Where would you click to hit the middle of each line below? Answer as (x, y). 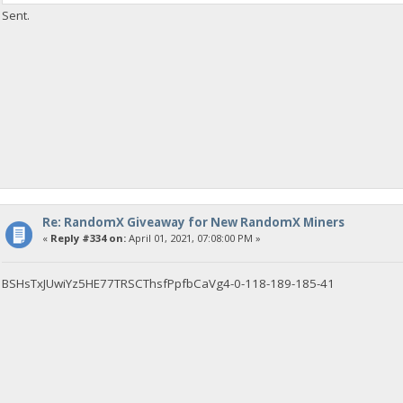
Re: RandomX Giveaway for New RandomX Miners (193, 223)
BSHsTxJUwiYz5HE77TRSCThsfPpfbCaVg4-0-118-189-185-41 (169, 283)
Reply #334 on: (88, 238)
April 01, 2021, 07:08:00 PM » (193, 238)
